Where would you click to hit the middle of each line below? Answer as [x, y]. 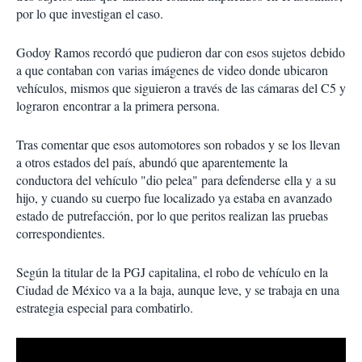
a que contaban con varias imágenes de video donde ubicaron [172, 70]
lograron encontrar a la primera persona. [118, 106]
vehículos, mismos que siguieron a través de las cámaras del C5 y [181, 88]
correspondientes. [61, 234]
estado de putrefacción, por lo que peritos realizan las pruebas [172, 216]
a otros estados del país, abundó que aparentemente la [152, 162]
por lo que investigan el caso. [90, 14]
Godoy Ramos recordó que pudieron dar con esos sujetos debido [181, 53]
